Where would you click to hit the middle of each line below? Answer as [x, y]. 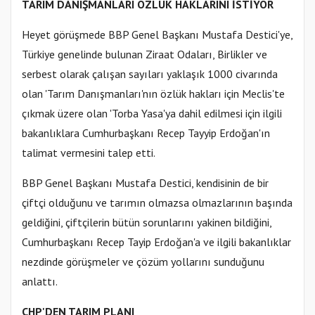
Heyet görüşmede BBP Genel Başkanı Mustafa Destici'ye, [157, 35]
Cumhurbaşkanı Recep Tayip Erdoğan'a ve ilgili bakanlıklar [156, 242]
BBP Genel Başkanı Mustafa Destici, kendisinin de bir [145, 183]
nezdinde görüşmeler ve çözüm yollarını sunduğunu [143, 262]
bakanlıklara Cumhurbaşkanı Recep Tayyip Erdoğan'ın [146, 133]
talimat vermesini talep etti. [89, 153]
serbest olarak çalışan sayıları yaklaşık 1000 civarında [150, 74]
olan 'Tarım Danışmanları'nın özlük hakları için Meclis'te [153, 94]
